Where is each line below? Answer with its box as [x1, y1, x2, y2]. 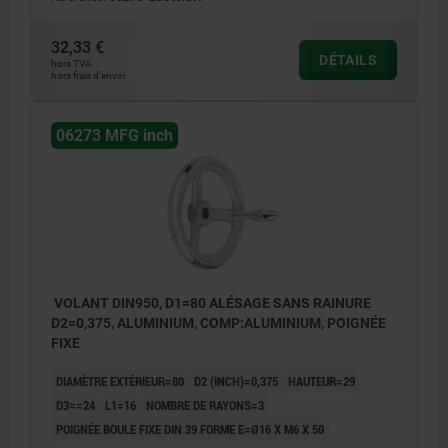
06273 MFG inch [55, 125, 173, 145]
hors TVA [51, 57, 92, 69]
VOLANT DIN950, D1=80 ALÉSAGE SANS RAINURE [51, 294, 371, 311]
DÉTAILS [319, 51, 377, 68]
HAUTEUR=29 [288, 371, 355, 390]
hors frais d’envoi [51, 69, 125, 81]
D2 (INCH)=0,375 [194, 371, 278, 390]
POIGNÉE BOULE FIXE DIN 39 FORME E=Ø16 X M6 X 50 [56, 419, 324, 438]
